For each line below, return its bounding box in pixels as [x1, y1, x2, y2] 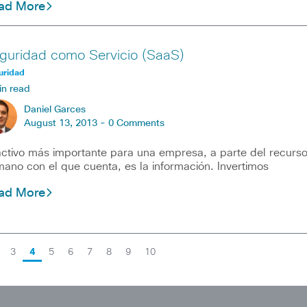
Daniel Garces [23, 104, 86, 114]
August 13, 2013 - [23, 118, 108, 128]
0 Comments [108, 118, 164, 128]
